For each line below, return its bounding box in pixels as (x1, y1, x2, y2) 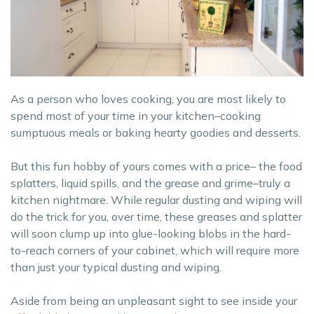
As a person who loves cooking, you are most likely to (11, 91, 286, 106)
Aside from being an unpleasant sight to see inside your (11, 293, 297, 308)
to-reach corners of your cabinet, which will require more (11, 243, 299, 257)
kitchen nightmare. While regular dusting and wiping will (11, 192, 302, 207)
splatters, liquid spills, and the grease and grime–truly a (11, 175, 290, 190)
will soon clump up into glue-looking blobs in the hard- (11, 226, 291, 240)
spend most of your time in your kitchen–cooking (11, 108, 261, 123)
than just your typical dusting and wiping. (11, 259, 221, 274)
